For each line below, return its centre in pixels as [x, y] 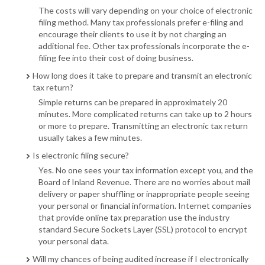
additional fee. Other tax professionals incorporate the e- [144, 46]
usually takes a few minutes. [90, 138]
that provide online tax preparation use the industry [134, 217]
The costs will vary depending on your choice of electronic [146, 10]
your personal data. [74, 241]
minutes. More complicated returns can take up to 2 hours [145, 114]
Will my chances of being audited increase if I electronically [140, 259]
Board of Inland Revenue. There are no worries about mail [144, 182]
